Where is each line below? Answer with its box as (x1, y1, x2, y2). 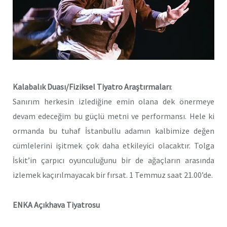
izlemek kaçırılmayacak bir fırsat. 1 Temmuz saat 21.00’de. (13, 170, 213, 180)
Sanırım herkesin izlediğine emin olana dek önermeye (13, 96, 214, 107)
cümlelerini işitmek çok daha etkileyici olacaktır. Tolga (13, 140, 214, 151)
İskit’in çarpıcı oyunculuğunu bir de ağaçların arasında (13, 155, 214, 166)
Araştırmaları (124, 82, 171, 92)
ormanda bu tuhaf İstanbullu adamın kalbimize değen (13, 126, 214, 136)
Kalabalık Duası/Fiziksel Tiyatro (13, 82, 124, 92)
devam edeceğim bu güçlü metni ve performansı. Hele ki (13, 111, 214, 122)
